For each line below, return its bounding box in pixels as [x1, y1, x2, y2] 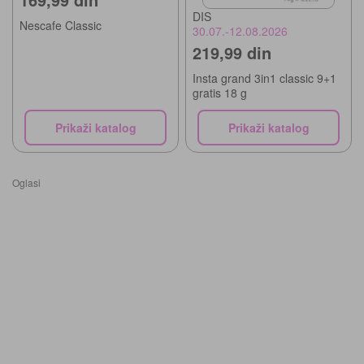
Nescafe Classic [19, 16, 102, 33]
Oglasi [12, 175, 41, 190]
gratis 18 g [193, 84, 247, 102]
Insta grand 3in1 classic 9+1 [193, 70, 336, 87]
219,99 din [193, 41, 271, 65]
